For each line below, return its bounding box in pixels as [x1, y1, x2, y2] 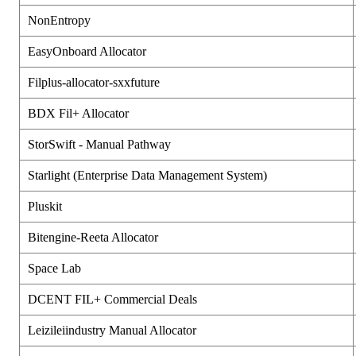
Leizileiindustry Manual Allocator [28, 323, 196, 337]
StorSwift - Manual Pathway [28, 137, 171, 151]
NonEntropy [28, 13, 91, 27]
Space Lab [28, 261, 81, 275]
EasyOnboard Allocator [28, 44, 146, 58]
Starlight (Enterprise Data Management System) [28, 168, 267, 182]
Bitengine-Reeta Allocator [28, 230, 158, 244]
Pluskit [28, 199, 62, 213]
